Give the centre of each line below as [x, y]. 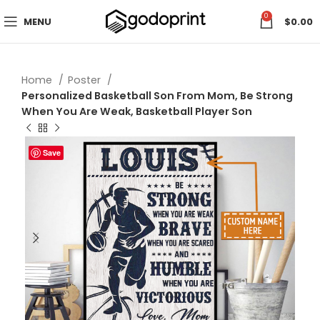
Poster [86, 80]
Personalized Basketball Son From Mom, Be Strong [157, 96]
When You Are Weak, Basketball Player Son [137, 111]
